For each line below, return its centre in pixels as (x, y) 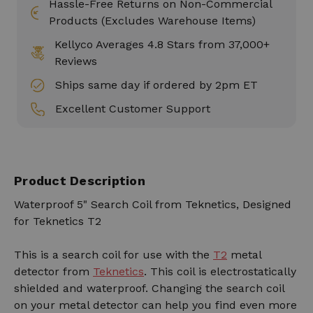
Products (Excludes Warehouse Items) (152, 21)
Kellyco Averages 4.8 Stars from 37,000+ (162, 45)
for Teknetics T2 (58, 221)
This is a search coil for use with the (112, 255)
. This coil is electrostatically (220, 272)
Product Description (80, 181)
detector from (52, 272)
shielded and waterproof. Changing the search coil (149, 289)
